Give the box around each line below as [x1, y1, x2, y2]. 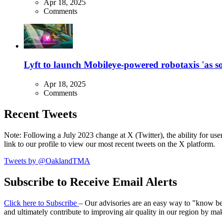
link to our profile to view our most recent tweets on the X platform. [4, 139, 215, 148]
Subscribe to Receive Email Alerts [4, 175, 177, 188]
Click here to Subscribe [4, 198, 79, 207]
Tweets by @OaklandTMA [4, 156, 90, 165]
